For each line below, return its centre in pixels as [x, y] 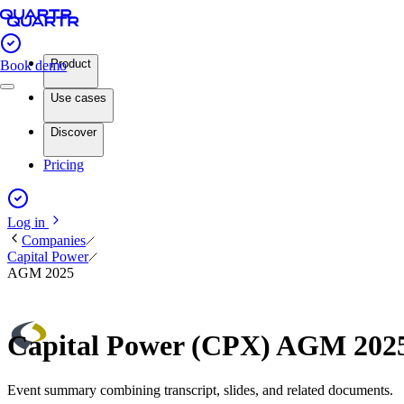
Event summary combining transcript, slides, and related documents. [200, 390]
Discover [73, 132]
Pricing [64, 165]
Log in [28, 222]
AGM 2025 [41, 273]
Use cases [78, 98]
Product [71, 64]
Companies [54, 240]
